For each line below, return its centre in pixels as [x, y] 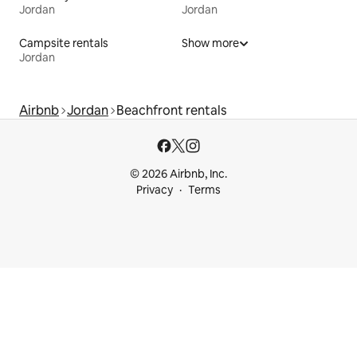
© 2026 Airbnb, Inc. [178, 174]
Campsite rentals [64, 43]
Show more [210, 43]
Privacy [155, 190]
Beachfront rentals [171, 111]
